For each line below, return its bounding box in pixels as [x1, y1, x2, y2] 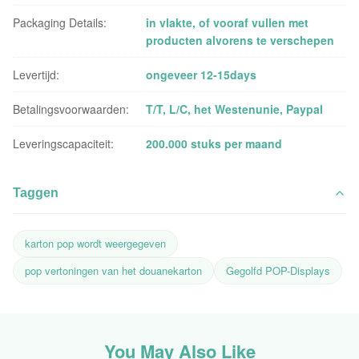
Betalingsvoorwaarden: [13, 101, 129, 117]
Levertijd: [13, 67, 59, 83]
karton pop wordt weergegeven [25, 236, 166, 251]
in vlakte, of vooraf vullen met [146, 14, 309, 30]
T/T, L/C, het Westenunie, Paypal [146, 101, 324, 117]
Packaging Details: [13, 14, 107, 30]
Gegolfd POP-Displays [226, 263, 330, 278]
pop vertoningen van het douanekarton [25, 263, 202, 278]
